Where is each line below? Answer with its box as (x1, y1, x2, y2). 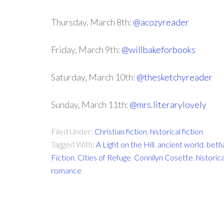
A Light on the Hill (96, 139, 154, 149)
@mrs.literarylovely (129, 99, 206, 110)
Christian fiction (94, 126, 147, 136)
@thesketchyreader (136, 71, 212, 82)
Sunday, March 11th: (51, 99, 129, 110)
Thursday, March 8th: (51, 16, 133, 27)
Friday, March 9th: (51, 44, 121, 55)
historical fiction (150, 126, 203, 136)
